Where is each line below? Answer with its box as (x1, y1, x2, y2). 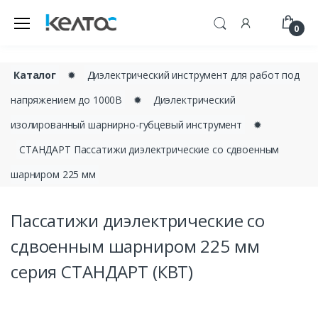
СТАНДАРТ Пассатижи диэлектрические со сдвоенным (19, 143, 280, 156)
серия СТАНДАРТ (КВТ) (11, 260, 194, 283)
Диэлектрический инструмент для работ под (87, 68, 300, 82)
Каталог (13, 68, 56, 82)
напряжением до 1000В (11, 93, 123, 106)
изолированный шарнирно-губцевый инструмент (11, 118, 242, 131)
